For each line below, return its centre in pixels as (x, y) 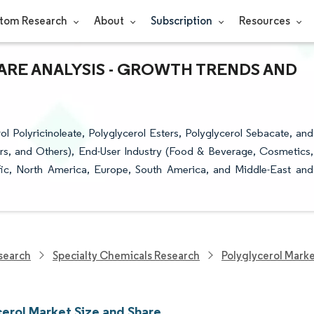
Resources (265, 21)
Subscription (182, 21)
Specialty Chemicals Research (126, 255)
